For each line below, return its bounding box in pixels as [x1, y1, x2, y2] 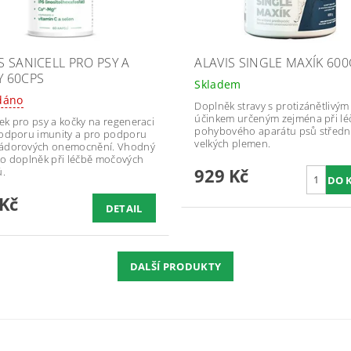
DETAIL [105, 201, 143, 215]
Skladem [194, 76, 241, 92]
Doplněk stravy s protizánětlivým [194, 98, 349, 113]
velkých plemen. [194, 136, 271, 150]
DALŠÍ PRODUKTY [129, 259, 222, 273]
